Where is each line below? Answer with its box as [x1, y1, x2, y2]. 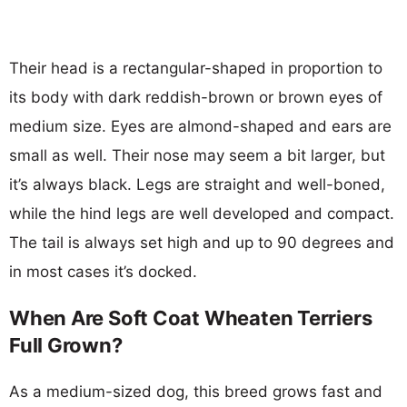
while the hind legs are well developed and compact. [9, 203, 394, 223]
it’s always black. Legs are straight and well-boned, [9, 174, 385, 194]
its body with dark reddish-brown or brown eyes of [9, 87, 382, 106]
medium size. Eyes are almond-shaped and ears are [9, 116, 392, 135]
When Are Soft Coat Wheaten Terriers [9, 305, 372, 330]
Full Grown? [9, 333, 123, 357]
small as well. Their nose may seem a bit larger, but [9, 145, 385, 164]
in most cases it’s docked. [9, 262, 197, 281]
